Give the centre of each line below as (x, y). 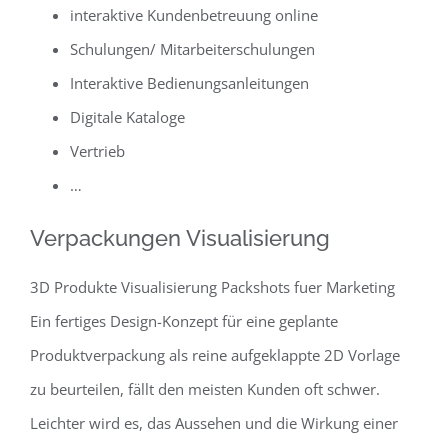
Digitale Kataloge (127, 116)
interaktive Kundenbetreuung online (194, 14)
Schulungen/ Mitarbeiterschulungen (192, 48)
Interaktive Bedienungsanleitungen (189, 82)
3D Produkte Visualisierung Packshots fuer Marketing (212, 286)
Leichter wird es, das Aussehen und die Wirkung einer (214, 422)
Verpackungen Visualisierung (180, 237)
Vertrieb (97, 150)
